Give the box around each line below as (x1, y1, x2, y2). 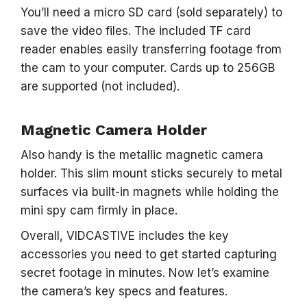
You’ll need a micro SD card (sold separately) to (21, 5, 282, 19)
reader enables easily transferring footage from (21, 42, 282, 56)
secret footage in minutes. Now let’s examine (21, 265, 269, 280)
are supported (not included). (21, 79, 180, 93)
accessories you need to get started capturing (21, 247, 277, 261)
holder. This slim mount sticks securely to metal (21, 166, 282, 180)
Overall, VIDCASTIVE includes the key (21, 228, 229, 243)
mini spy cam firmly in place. (21, 203, 177, 217)
